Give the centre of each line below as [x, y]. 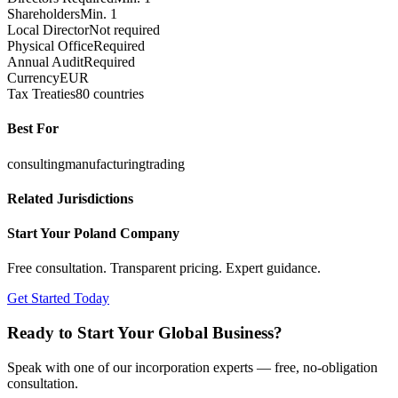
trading [165, 163]
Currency [33, 78]
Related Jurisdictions [70, 198]
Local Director [48, 30]
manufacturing [105, 163]
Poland [95, 234]
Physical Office [50, 46]
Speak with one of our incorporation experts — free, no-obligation [192, 367]
